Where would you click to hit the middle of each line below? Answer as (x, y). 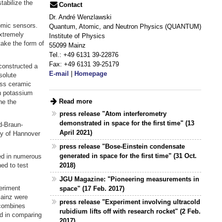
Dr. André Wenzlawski (80, 17)
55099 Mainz (67, 46)
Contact (70, 5)
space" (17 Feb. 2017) (92, 188)
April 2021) (76, 133)
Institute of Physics (77, 36)
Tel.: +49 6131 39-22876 (83, 55)
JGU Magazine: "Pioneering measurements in (130, 179)
